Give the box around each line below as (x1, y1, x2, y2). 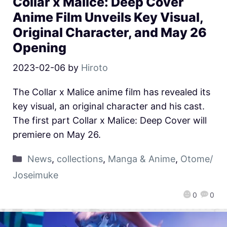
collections (56, 153, 103, 164)
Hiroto (81, 62, 108, 73)
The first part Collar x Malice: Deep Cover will (13, 115, 207, 126)
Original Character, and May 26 (13, 24, 207, 40)
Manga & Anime (107, 153, 175, 164)
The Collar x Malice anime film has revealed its (13, 86, 210, 97)
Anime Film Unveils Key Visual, (13, 9, 203, 25)
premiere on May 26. (13, 129, 101, 140)
